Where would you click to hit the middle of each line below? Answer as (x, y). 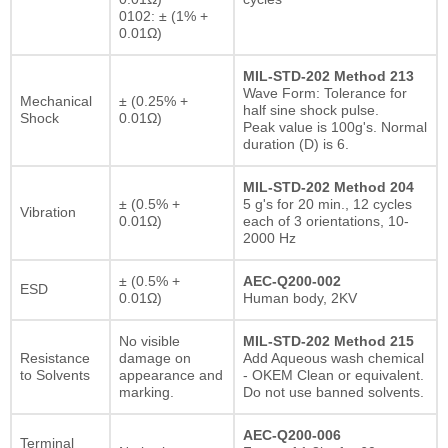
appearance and (171, 374)
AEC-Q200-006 (292, 434)
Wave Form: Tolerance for (325, 92)
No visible (149, 340)
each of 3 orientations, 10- (326, 220)
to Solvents (55, 374)
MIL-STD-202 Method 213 (328, 75)
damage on (155, 357)
